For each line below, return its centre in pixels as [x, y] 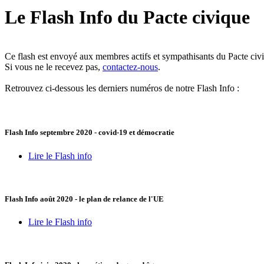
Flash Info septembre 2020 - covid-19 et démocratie [90, 133]
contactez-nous [130, 67]
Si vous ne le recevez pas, [54, 67]
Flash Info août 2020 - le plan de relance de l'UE [84, 199]
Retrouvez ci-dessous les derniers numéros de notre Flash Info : [122, 88]
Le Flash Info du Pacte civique [127, 17]
